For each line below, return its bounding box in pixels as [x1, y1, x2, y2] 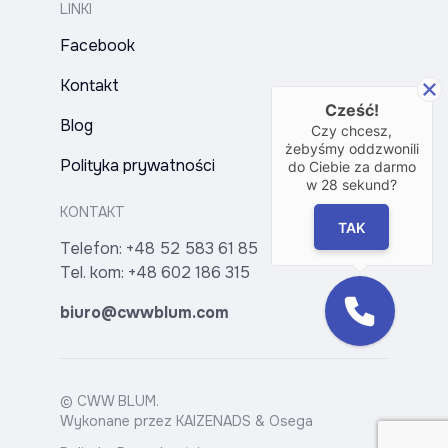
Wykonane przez [60, 411, 176, 430]
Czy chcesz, [311, 122, 393, 140]
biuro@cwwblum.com [60, 301, 229, 323]
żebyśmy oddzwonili [284, 140, 419, 158]
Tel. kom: [60, 261, 128, 283]
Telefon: [60, 237, 126, 259]
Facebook [60, 34, 135, 56]
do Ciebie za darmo [287, 158, 416, 176]
